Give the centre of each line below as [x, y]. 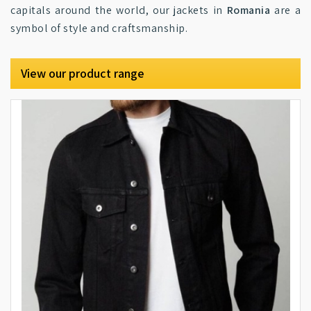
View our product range [83, 73]
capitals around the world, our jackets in [119, 10]
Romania [249, 10]
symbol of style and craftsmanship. [99, 28]
